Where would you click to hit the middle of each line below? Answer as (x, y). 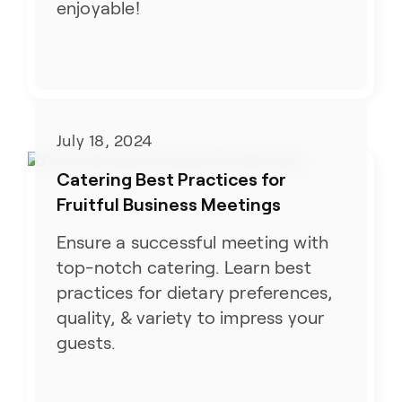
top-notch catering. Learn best (184, 267)
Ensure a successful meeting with (192, 242)
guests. (86, 342)
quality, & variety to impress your (190, 317)
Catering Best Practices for (171, 178)
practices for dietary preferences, (194, 292)
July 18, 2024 (104, 140)
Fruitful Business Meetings (168, 203)
